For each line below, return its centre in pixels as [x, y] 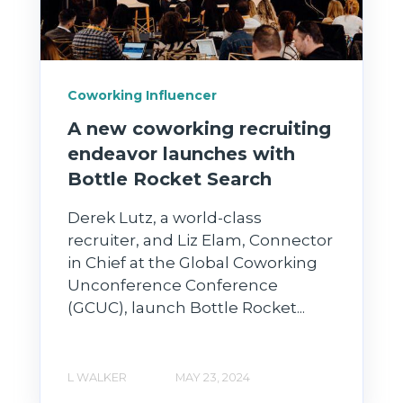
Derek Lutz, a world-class [165, 217]
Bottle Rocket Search [170, 179]
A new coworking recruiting [199, 128]
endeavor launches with [181, 153]
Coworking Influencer [142, 96]
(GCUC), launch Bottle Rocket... [186, 307]
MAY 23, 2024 [213, 377]
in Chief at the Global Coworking [193, 262]
